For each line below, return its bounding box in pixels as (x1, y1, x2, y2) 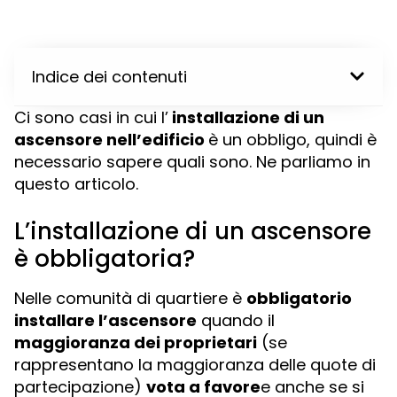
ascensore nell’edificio (14, 128, 208, 151)
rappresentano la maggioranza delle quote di (14, 353, 376, 376)
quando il (197, 308, 275, 331)
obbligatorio (246, 286, 352, 309)
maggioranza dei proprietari (14, 331, 257, 354)
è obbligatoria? (14, 242, 195, 275)
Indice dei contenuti (32, 65, 187, 88)
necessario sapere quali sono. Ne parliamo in (14, 150, 370, 173)
